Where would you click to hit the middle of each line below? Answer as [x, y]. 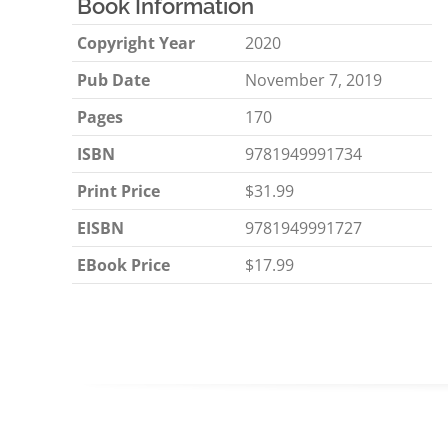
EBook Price [123, 265]
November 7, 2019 [313, 80]
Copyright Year [136, 43]
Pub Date [113, 80]
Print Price [118, 191]
